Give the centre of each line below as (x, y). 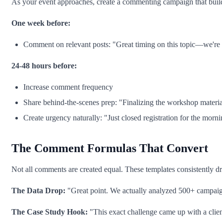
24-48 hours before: (44, 66)
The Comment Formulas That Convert (110, 148)
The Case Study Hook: (50, 212)
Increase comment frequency (68, 87)
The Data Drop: (38, 191)
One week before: (41, 23)
